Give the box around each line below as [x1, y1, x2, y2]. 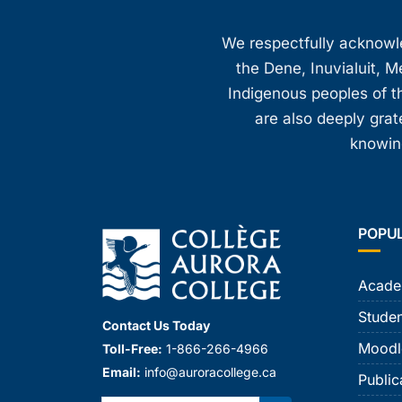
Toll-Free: [102, 340, 162, 356]
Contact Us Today [102, 317, 210, 333]
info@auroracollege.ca [144, 363, 276, 380]
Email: [102, 363, 141, 380]
